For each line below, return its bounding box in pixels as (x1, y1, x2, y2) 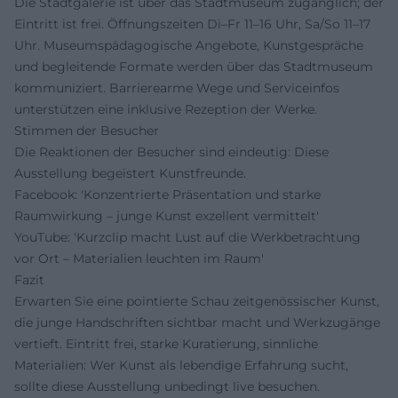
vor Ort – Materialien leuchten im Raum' (14, 251, 264, 267)
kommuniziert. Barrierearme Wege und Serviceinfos (14, 80, 339, 97)
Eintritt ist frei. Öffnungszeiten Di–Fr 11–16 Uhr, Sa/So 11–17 (14, 16, 370, 33)
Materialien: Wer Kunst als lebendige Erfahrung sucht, (14, 357, 348, 374)
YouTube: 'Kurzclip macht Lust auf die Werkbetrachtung (14, 229, 361, 246)
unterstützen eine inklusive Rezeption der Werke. (14, 101, 317, 118)
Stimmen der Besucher (14, 123, 159, 139)
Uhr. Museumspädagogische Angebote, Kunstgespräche (14, 37, 363, 54)
